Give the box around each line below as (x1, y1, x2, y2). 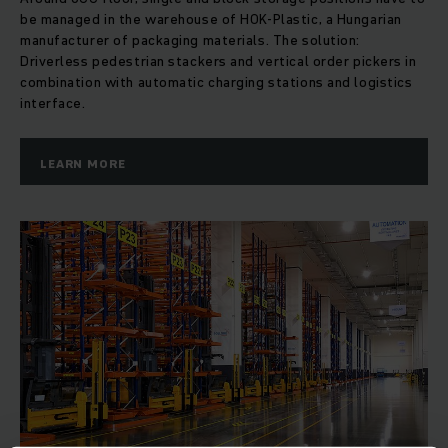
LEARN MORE (40, 155, 126, 173)
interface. (20, 93, 86, 114)
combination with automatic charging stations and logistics (20, 72, 413, 93)
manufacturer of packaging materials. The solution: (20, 30, 360, 51)
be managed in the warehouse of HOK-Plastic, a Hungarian (20, 9, 402, 30)
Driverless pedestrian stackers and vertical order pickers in (20, 51, 417, 72)
